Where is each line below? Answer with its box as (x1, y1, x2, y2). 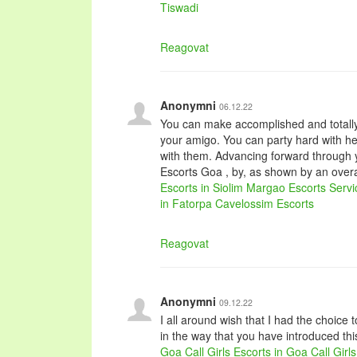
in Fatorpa (160, 195, 212, 211)
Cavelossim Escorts (215, 195, 314, 211)
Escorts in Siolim (160, 179, 243, 195)
